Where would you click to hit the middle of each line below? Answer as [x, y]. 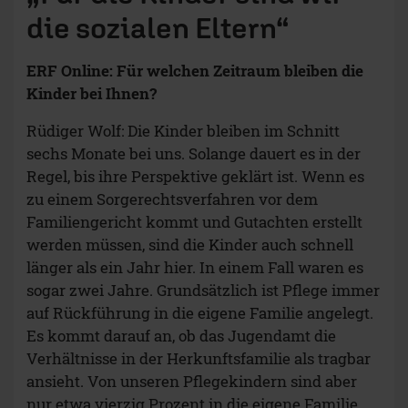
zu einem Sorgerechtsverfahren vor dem [172, 199]
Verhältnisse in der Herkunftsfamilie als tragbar [199, 359]
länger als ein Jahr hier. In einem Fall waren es [195, 268]
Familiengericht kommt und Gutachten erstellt [194, 222]
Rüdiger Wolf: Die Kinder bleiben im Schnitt [183, 131]
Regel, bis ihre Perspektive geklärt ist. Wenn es [195, 177]
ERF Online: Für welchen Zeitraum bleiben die [195, 71]
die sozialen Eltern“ [158, 28]
